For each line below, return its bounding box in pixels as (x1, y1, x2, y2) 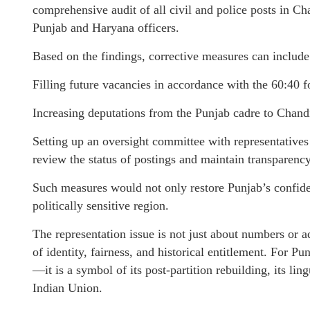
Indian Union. (33, 281, 102, 295)
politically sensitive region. (33, 199, 169, 212)
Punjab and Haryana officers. (33, 21, 179, 35)
